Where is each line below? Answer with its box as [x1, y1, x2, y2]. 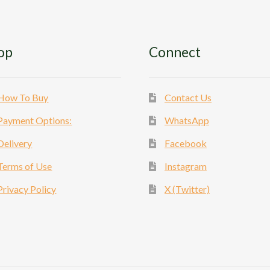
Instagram [164, 160, 207, 172]
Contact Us [164, 92, 212, 104]
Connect [149, 44, 201, 61]
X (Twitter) [164, 183, 210, 195]
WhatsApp [164, 115, 209, 127]
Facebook [164, 137, 207, 149]
